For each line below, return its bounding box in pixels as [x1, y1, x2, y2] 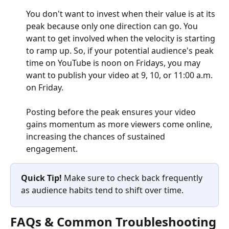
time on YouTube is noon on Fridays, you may [26, 57, 202, 69]
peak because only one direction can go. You [26, 20, 200, 32]
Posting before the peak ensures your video [26, 106, 198, 118]
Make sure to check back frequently [64, 172, 204, 184]
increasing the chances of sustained [26, 131, 167, 143]
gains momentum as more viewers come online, [26, 119, 214, 130]
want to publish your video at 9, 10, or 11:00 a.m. [26, 70, 215, 81]
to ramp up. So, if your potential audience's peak [26, 45, 216, 57]
